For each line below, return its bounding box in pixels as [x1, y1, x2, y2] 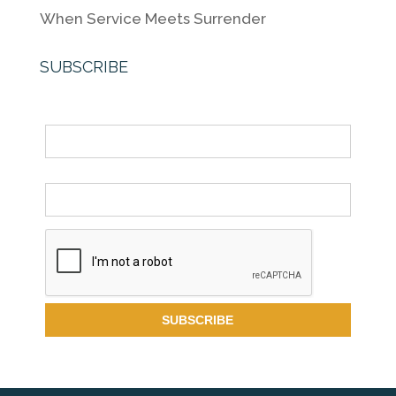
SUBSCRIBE [39, 57, 128, 77]
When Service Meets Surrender [39, 10, 266, 28]
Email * [44, 166, 86, 181]
